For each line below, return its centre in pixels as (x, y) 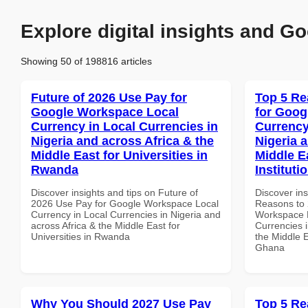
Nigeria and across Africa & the (122, 141)
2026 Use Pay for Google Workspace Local (125, 203)
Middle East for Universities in (119, 155)
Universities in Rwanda (80, 236)
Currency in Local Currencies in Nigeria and (126, 214)
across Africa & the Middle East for (106, 225)
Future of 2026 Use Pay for (109, 97)
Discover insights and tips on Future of (114, 192)
